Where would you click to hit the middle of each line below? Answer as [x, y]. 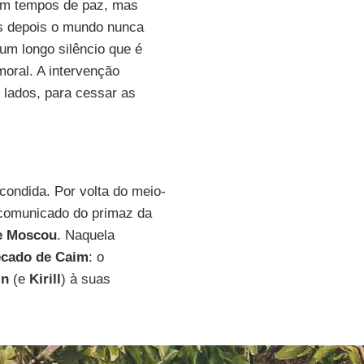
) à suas [85, 279]
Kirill [45, 279]
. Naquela [85, 235]
